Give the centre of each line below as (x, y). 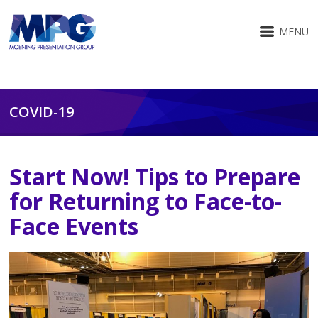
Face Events (74, 226)
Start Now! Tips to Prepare (155, 176)
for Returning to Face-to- (146, 201)
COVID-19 (42, 112)
